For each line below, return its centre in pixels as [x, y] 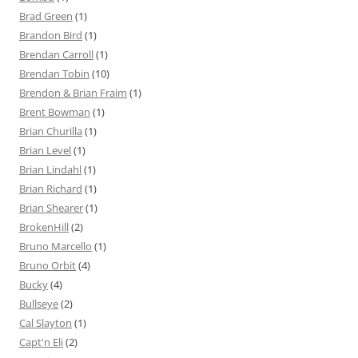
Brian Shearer [51, 207]
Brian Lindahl [50, 169]
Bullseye [39, 303]
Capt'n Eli [41, 342]
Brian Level [45, 150]
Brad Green [46, 16]
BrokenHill [44, 227]
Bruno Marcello [56, 246]
